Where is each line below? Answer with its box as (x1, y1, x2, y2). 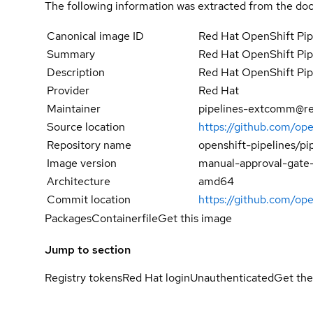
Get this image (158, 210, 232, 226)
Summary (47, 46, 95, 61)
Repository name (47, 137, 131, 152)
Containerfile (92, 210, 158, 226)
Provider (47, 82, 89, 98)
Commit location (47, 191, 131, 207)
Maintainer (47, 101, 101, 116)
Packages (45, 210, 92, 226)
